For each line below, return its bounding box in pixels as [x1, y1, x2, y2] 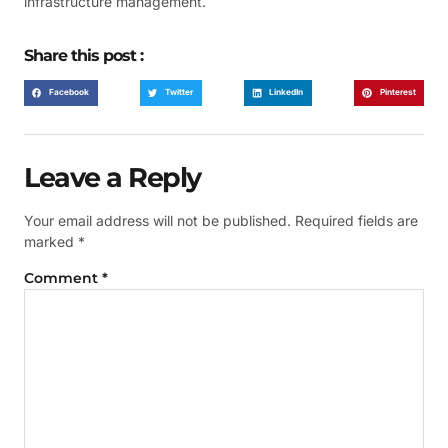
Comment [24, 268, 102, 287]
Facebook [49, 87, 90, 98]
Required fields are [295, 211, 418, 229]
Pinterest [379, 87, 416, 98]
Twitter [165, 87, 194, 98]
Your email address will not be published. [24, 211, 291, 229]
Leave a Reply [24, 160, 201, 194]
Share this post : [24, 46, 143, 66]
